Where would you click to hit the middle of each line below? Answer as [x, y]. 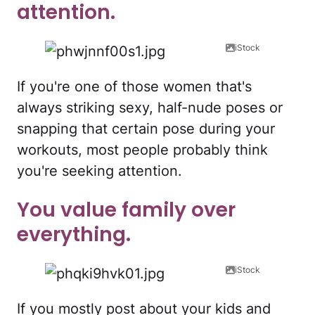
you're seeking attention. [99, 171]
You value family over [126, 210]
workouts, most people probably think [142, 149]
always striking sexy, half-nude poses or [150, 107]
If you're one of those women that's [134, 86]
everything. [74, 235]
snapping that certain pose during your [146, 128]
